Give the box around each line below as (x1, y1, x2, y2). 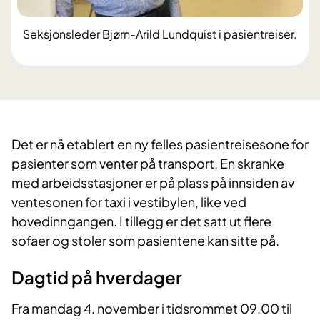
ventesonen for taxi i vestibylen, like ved (11, 194, 246, 211)
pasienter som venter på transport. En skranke (11, 155, 284, 172)
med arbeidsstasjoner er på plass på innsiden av (11, 174, 294, 191)
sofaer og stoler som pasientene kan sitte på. (11, 232, 279, 249)
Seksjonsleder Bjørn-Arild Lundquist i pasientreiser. (23, 26, 297, 42)
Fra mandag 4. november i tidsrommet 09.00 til (11, 300, 292, 317)
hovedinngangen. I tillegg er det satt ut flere (11, 213, 271, 230)
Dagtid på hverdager (11, 266, 185, 289)
